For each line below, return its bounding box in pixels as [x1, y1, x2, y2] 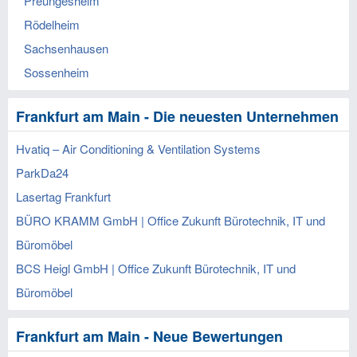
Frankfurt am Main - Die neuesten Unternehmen [16, 106, 339, 127]
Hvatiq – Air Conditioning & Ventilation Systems [16, 140, 261, 157]
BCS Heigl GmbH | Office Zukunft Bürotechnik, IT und [16, 260, 296, 277]
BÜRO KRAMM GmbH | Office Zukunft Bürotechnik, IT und [16, 212, 325, 229]
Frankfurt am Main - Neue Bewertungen [16, 326, 283, 347]
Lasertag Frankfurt [16, 188, 111, 205]
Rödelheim [24, 16, 80, 33]
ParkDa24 [16, 164, 69, 181]
